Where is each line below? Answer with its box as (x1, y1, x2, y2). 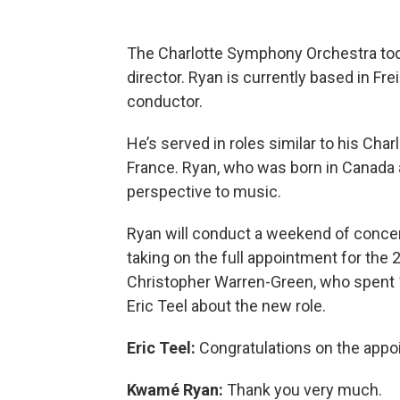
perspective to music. (127, 182, 281, 201)
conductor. (127, 92, 203, 111)
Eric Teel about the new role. (127, 296, 326, 315)
